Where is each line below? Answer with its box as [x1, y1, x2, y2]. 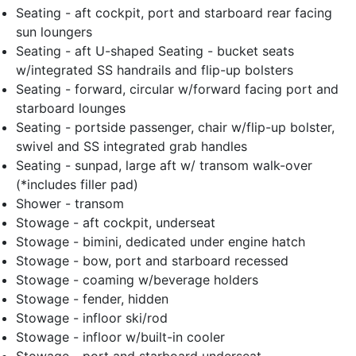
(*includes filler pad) [16, 176, 138, 193]
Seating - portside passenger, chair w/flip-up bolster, [16, 119, 335, 136]
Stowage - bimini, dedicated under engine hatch [16, 234, 305, 250]
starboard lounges [16, 100, 126, 117]
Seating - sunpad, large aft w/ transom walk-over [16, 157, 312, 174]
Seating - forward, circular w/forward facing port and [16, 81, 339, 98]
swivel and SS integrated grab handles [16, 138, 247, 155]
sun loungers [16, 24, 92, 41]
